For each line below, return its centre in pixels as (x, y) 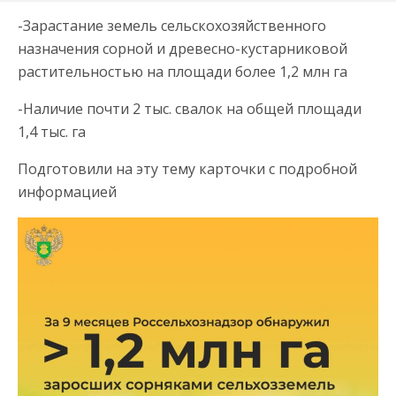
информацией (67, 192)
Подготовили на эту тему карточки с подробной (187, 169)
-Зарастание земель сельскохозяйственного (172, 26)
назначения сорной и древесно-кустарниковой (183, 49)
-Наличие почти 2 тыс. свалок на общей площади (190, 109)
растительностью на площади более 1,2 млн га (183, 72)
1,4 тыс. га (52, 132)
